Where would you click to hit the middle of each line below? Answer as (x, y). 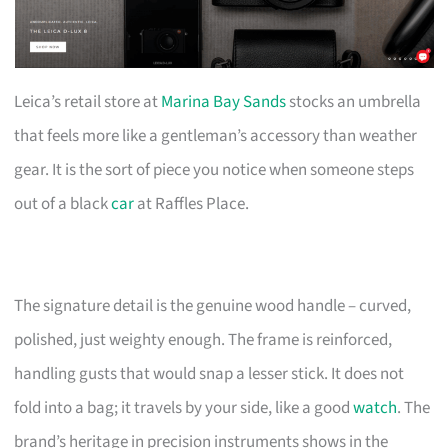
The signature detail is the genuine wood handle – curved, (213, 305)
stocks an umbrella (354, 101)
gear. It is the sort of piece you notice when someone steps (214, 169)
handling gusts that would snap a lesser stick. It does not (209, 373)
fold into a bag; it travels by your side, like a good (184, 407)
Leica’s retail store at (88, 101)
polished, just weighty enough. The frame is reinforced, (203, 339)
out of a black (63, 203)
